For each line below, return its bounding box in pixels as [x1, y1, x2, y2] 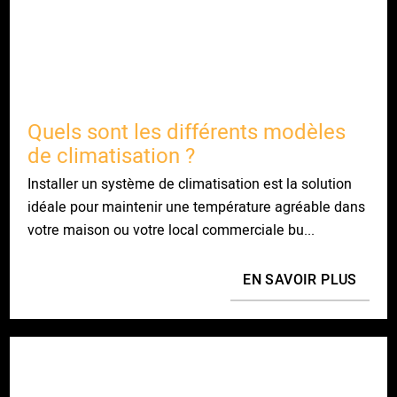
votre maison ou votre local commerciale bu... [27, 220, 315, 240]
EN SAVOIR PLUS [243, 269, 357, 291]
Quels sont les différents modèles [27, 117, 346, 147]
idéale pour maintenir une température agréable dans [27, 197, 366, 217]
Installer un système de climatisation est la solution [27, 174, 353, 194]
